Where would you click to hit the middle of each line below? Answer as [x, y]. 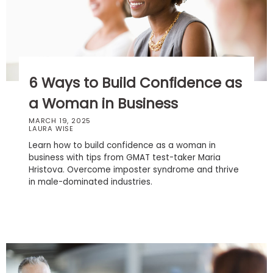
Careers [28, 112]
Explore [26, 164]
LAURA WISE [51, 128]
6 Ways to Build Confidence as [136, 83]
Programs [32, 176]
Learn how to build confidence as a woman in [122, 145]
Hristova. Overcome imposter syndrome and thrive [134, 169]
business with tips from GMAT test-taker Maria [125, 157]
